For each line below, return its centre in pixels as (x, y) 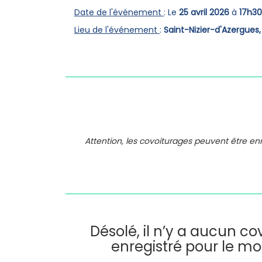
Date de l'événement (119, 12)
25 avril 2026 (204, 12)
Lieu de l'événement (117, 30)
